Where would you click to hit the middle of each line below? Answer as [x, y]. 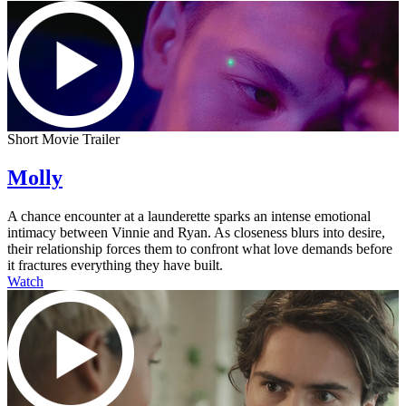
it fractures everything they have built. [115, 265]
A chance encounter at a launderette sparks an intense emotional [189, 216]
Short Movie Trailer [63, 139]
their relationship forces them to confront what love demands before [200, 248]
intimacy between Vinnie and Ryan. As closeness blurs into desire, [196, 232]
